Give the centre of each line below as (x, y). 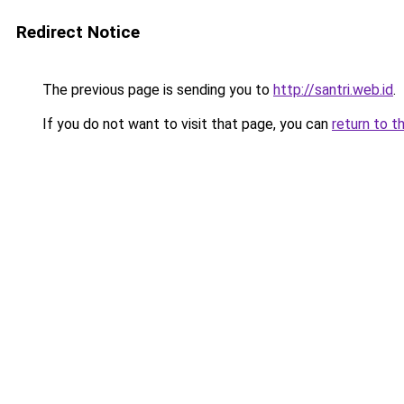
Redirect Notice (78, 32)
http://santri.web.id (333, 90)
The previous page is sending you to (156, 90)
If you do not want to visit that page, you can (185, 124)
